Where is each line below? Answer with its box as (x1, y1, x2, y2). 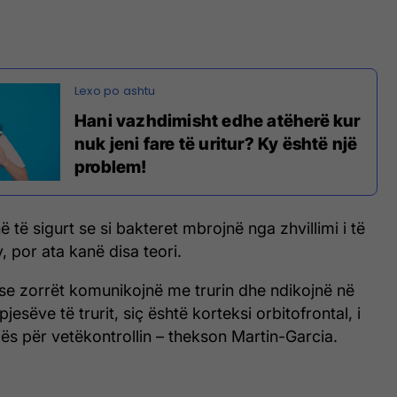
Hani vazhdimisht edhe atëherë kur (74, 111, 361, 132)
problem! (74, 157, 147, 178)
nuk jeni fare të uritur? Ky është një (74, 134, 358, 155)
